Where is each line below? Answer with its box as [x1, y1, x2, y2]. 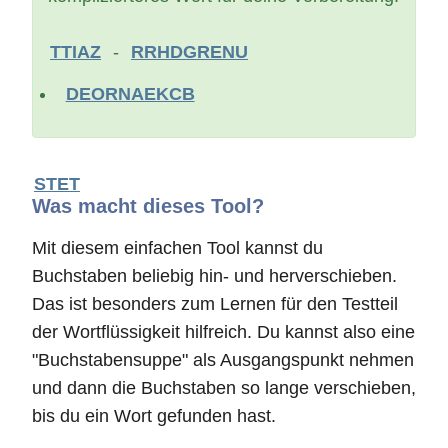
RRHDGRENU [131, 42, 248, 62]
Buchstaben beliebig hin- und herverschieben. [32, 266, 397, 286]
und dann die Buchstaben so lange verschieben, [32, 378, 416, 398]
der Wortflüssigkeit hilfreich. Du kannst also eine [32, 322, 415, 342]
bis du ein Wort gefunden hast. [32, 406, 276, 426]
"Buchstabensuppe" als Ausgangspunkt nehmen [32, 350, 414, 370]
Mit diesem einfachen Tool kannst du [32, 238, 323, 258]
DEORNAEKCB [65, 84, 195, 104]
